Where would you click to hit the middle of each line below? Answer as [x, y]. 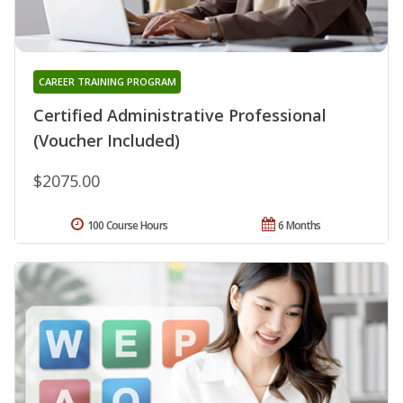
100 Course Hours [127, 226]
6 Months [300, 226]
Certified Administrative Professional [180, 116]
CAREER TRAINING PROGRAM [107, 82]
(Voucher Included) [107, 141]
